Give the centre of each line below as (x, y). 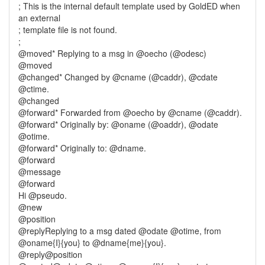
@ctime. (34, 89)
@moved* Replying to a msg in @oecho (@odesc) (112, 53)
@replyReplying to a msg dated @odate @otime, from (120, 231)
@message (40, 172)
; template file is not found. (68, 30)
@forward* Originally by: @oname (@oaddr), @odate (118, 124)
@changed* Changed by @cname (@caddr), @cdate (118, 77)
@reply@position (50, 254)
